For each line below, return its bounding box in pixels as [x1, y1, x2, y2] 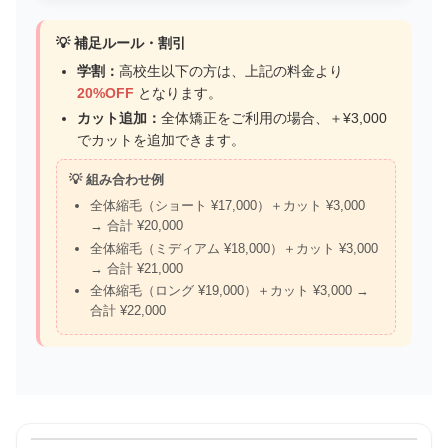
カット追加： [76, 110, 161, 127]
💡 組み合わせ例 [69, 172, 164, 188]
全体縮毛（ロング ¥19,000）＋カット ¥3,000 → [89, 283, 369, 299]
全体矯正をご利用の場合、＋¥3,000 [160, 110, 387, 127]
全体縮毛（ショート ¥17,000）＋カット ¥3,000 [89, 198, 365, 214]
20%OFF [76, 85, 134, 102]
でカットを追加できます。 [76, 132, 245, 149]
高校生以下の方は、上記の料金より [118, 63, 343, 80]
